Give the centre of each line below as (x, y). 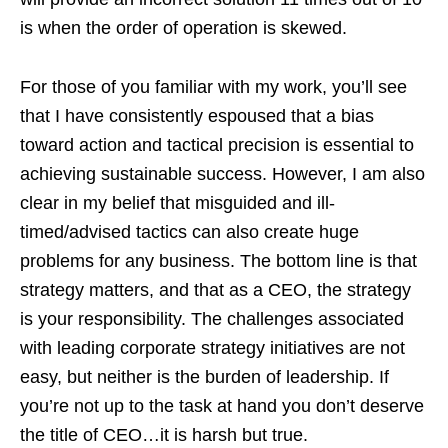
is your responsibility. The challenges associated (212, 319)
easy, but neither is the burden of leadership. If (204, 377)
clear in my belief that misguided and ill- (177, 203)
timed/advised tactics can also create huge (189, 232)
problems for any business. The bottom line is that (218, 261)
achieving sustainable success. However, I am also (222, 174)
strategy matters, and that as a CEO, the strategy (215, 290)
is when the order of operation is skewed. (183, 28)
